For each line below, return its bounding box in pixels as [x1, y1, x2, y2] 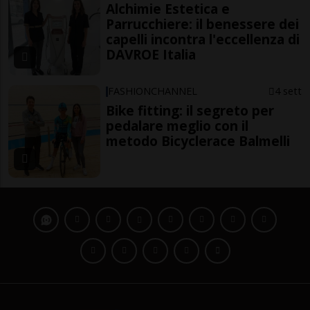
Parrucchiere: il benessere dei [106, 14, 300, 33]
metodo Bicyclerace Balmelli [106, 131, 291, 151]
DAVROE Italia [106, 44, 197, 64]
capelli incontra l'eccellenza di [106, 29, 300, 48]
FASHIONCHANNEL [108, 84, 198, 98]
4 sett [274, 84, 302, 98]
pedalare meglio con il [106, 116, 249, 136]
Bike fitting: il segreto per [106, 101, 275, 120]
